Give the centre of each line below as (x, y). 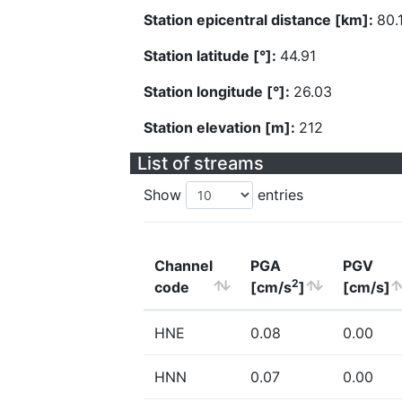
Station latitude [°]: (212, 56)
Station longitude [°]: (218, 92)
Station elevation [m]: (221, 127)
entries (278, 195)
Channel (184, 266)
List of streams (201, 163)
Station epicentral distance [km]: (260, 20)
